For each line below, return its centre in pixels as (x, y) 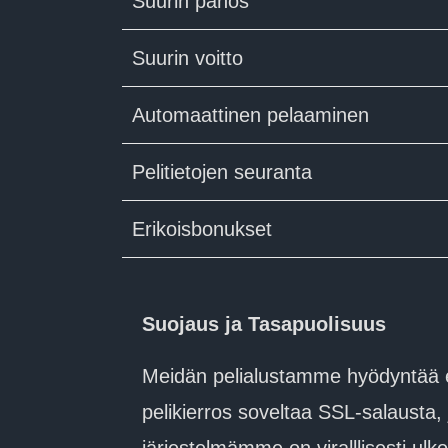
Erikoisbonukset (202, 229)
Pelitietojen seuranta (222, 172)
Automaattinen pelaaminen (250, 115)
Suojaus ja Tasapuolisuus (264, 324)
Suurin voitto (187, 58)
